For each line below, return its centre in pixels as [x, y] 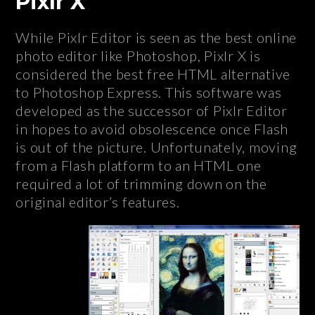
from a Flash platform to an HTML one [139, 166]
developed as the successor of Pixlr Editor [152, 111]
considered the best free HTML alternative [153, 74]
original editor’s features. [98, 202]
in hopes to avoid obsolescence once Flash [152, 129]
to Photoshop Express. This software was [149, 92]
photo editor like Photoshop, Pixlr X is [138, 56]
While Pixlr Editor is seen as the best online [156, 38]
